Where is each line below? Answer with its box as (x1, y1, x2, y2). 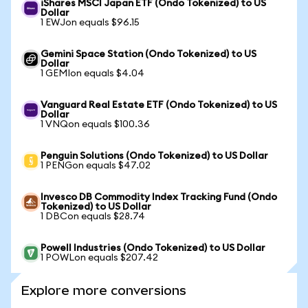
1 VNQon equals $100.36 (41, 120, 150, 129)
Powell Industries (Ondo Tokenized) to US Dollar (41, 243, 265, 253)
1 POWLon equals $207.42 (41, 253, 158, 263)
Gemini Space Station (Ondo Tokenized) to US (41, 49, 256, 59)
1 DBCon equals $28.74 (41, 212, 145, 221)
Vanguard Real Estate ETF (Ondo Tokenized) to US (41, 100, 277, 110)
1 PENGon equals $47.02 (41, 161, 151, 170)
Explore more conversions (21, 283, 186, 298)
